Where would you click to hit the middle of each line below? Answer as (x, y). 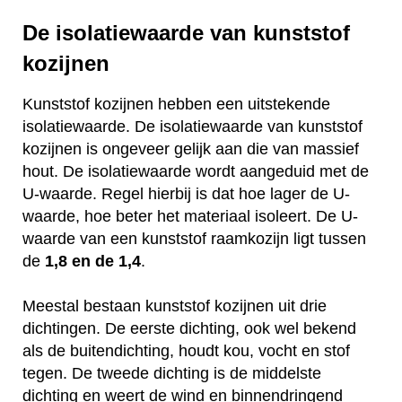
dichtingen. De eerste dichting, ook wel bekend (189, 329)
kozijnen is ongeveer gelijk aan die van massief (191, 149)
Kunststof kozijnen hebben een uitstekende (176, 105)
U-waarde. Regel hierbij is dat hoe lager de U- (186, 194)
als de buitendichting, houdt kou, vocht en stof (186, 351)
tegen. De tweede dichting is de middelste (172, 374)
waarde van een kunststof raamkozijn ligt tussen (194, 239)
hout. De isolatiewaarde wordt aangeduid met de (196, 172)
